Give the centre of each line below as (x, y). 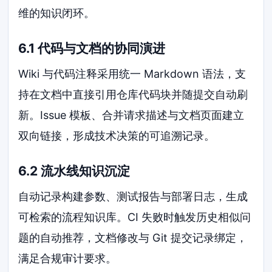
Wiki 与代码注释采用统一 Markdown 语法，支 (132, 73)
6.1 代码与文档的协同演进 (92, 49)
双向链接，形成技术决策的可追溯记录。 (117, 135)
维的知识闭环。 (57, 13)
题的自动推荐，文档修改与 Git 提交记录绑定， (133, 237)
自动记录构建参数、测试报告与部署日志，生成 (133, 196)
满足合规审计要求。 (68, 258)
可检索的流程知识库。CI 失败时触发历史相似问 (135, 217)
